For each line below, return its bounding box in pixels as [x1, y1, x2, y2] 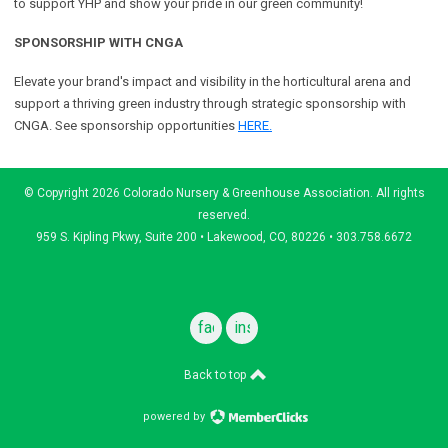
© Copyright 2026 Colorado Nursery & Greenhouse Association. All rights [23, 185, 425, 200]
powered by [142, 409, 208, 423]
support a [14, 95, 73, 111]
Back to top [183, 367, 249, 382]
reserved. [198, 207, 250, 222]
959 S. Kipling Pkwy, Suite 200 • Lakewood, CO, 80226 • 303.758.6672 [36, 229, 412, 244]
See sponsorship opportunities [55, 117, 238, 133]
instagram [234, 317, 303, 337]
